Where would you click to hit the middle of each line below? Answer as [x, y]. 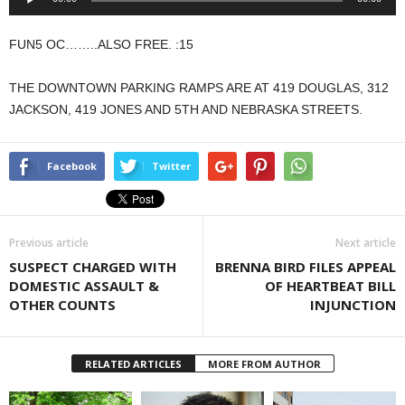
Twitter [171, 166]
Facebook [72, 166]
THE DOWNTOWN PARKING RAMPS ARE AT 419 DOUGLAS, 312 [199, 88]
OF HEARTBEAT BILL [330, 286]
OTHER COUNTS [62, 305]
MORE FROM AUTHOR [264, 364]
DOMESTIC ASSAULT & [84, 286]
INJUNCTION [353, 305]
